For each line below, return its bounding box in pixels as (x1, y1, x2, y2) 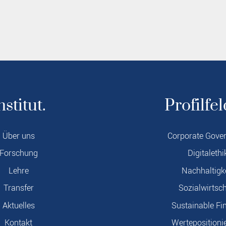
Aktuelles (2, 199, 35, 211)
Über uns (2, 130, 35, 142)
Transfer (3, 182, 34, 194)
